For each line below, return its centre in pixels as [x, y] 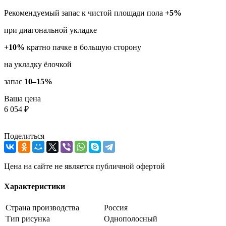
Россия [116, 207]
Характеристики [35, 186]
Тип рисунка [28, 218]
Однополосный [131, 218]
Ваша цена [22, 99]
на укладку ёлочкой [38, 65]
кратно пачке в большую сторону [83, 47]
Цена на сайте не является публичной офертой [84, 166]
